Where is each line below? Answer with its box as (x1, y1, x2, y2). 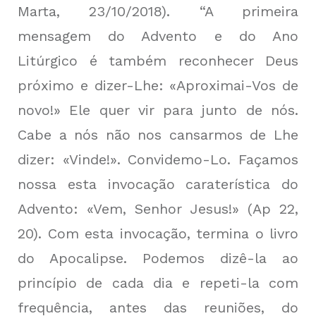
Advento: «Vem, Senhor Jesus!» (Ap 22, (18, 200, 298, 218)
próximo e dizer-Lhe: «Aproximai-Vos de (18, 77, 298, 95)
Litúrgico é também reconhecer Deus (18, 52, 298, 70)
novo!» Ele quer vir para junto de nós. (18, 102, 298, 119)
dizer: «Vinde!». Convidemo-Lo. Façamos (18, 151, 298, 169)
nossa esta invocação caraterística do (18, 176, 298, 193)
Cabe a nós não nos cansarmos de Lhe (18, 126, 298, 144)
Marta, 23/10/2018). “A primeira (18, 3, 298, 20)
